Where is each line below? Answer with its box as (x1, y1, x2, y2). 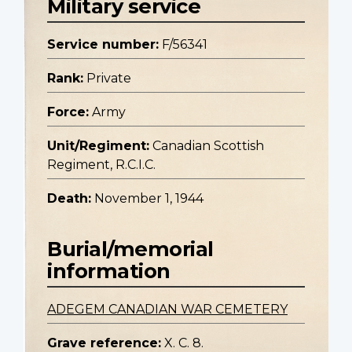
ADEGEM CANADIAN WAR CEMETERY (47, 302, 288, 317)
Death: (47, 191, 91, 207)
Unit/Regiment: (47, 138, 149, 154)
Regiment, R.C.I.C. (47, 157, 156, 173)
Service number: (47, 37, 159, 53)
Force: (47, 104, 89, 120)
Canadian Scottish (152, 138, 264, 154)
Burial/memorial (47, 236, 214, 262)
